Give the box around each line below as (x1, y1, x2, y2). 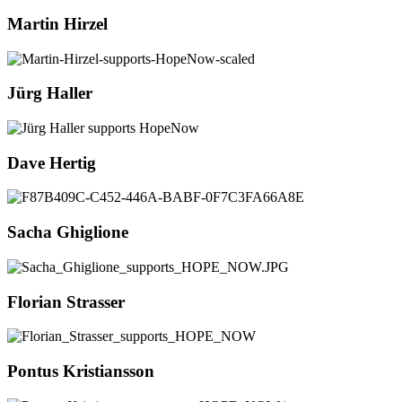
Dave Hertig (7, 153, 96, 172)
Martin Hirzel (7, 13, 108, 33)
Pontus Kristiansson (7, 362, 154, 381)
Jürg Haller (7, 83, 92, 103)
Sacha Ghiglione (7, 223, 128, 242)
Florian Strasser (7, 292, 125, 311)
